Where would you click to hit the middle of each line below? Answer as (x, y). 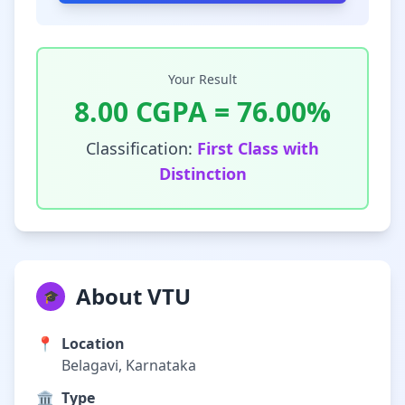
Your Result (202, 79)
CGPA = (183, 112)
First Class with (258, 148)
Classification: (141, 148)
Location (93, 344)
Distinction (202, 174)
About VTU (133, 296)
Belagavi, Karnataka (129, 365)
